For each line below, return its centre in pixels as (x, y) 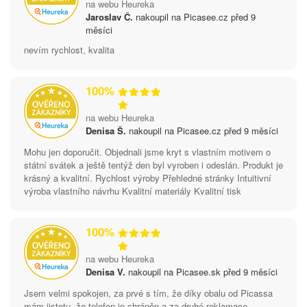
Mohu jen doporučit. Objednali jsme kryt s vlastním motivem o (147, 151)
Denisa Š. (106, 130)
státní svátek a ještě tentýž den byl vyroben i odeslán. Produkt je (153, 164)
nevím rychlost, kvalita (69, 49)
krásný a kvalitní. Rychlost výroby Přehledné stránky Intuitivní (148, 177)
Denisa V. (106, 271)
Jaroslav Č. (109, 16)
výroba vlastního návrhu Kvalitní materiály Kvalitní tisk (133, 191)
